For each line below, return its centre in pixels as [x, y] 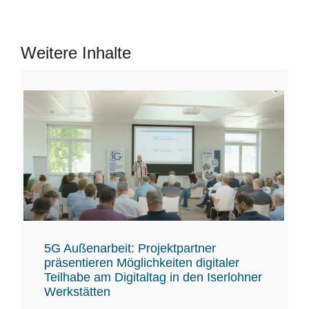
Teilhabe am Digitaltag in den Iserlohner [153, 277]
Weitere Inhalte [76, 53]
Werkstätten [77, 291]
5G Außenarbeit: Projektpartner [130, 248]
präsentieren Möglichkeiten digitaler [141, 262]
